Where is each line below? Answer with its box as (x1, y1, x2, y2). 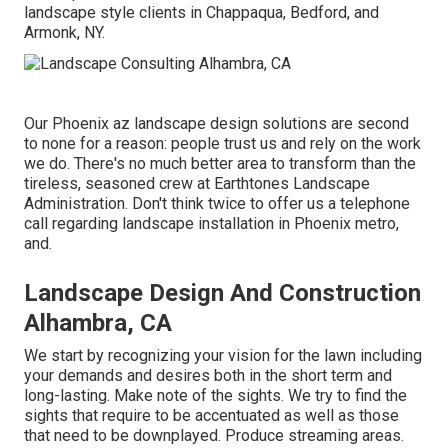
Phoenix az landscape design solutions (52, 113, 331, 133)
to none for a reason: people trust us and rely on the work (24, 133, 421, 153)
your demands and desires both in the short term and (24, 365, 392, 385)
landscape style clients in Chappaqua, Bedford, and (24, 3, 379, 23)
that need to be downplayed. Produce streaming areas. (24, 425, 404, 445)
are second (331, 113, 409, 133)
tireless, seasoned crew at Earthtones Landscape (24, 173, 370, 193)
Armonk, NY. (24, 23, 105, 43)
